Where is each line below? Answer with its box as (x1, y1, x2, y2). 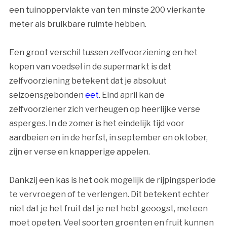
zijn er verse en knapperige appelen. (9, 147, 150, 157)
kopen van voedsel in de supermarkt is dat (9, 62, 171, 72)
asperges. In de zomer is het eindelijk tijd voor (9, 119, 184, 129)
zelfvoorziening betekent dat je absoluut (9, 76, 167, 86)
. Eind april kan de (98, 90, 165, 100)
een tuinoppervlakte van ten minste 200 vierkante (9, 5, 205, 15)
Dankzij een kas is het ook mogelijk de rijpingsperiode (9, 175, 216, 185)
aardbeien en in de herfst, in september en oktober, (9, 133, 208, 143)
